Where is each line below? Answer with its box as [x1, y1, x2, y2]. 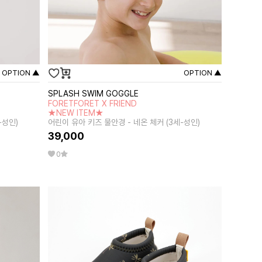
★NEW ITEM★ [48, 108, 104, 118]
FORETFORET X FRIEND [48, 99, 137, 108]
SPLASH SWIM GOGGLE [48, 89, 139, 98]
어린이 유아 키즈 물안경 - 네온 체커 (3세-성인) [48, 118, 201, 127]
